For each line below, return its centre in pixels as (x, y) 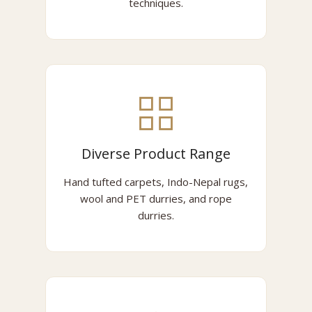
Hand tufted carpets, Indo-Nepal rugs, (156, 182)
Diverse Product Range (156, 154)
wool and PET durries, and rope (156, 198)
